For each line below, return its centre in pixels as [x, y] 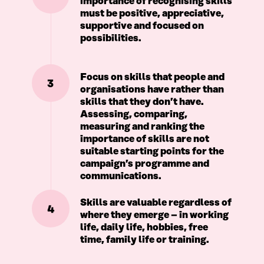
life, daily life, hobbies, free [144, 228]
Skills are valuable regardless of [156, 203]
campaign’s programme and [144, 164]
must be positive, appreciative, [152, 14]
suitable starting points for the [152, 152]
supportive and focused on [142, 26]
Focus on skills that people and [152, 77]
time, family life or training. [144, 240]
